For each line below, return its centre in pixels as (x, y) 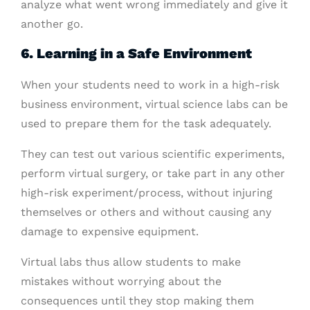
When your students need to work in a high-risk (150, 85)
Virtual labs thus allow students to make (131, 262)
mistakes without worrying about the (121, 281)
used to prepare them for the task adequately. (146, 124)
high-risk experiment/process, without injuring (147, 193)
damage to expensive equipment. (110, 231)
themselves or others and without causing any (146, 212)
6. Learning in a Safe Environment (136, 53)
